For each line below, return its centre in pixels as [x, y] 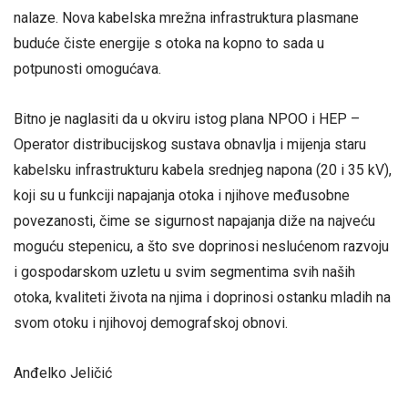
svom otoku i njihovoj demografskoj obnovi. [151, 323]
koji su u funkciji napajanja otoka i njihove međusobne [182, 196]
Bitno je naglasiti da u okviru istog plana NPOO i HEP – [187, 119]
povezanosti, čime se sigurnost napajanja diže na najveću [194, 221]
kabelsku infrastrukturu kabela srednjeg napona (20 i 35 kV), [203, 170]
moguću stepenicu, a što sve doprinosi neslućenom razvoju [201, 247]
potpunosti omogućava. [87, 68]
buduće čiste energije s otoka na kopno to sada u [169, 43]
